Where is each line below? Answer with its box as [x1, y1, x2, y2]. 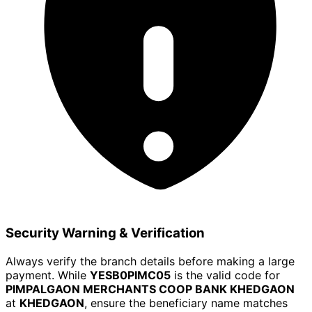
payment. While [6, 267, 90, 282]
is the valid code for [171, 267, 280, 282]
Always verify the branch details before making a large [6, 253, 295, 268]
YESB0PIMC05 [90, 267, 171, 282]
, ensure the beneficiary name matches [84, 295, 288, 310]
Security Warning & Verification [6, 224, 205, 241]
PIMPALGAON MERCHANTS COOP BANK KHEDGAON [6, 281, 295, 296]
